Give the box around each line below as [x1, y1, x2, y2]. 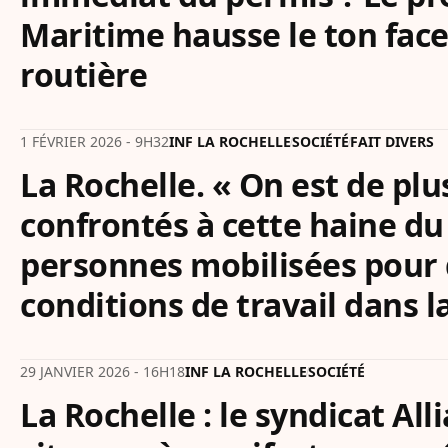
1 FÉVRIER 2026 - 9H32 [20, 132, 169, 151]
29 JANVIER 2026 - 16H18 [20, 362, 185, 381]
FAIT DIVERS [350, 132, 434, 151]
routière [20, 53, 147, 96]
